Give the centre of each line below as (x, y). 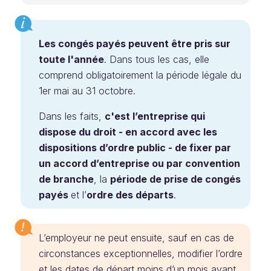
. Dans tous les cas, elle (157, 59)
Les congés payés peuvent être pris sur (135, 44)
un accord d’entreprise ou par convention (139, 163)
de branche (66, 179)
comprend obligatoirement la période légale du (140, 75)
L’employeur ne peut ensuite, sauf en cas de (136, 238)
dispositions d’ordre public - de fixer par (135, 148)
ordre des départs (130, 195)
